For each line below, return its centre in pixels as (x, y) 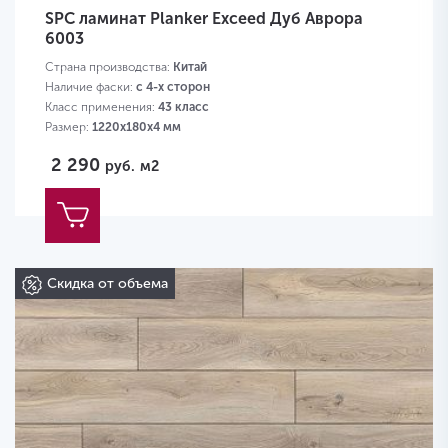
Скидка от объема (107, 284)
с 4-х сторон (173, 87)
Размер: (68, 127)
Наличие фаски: (90, 87)
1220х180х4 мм (136, 127)
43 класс (183, 107)
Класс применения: (101, 107)
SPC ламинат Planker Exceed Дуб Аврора (204, 19)
